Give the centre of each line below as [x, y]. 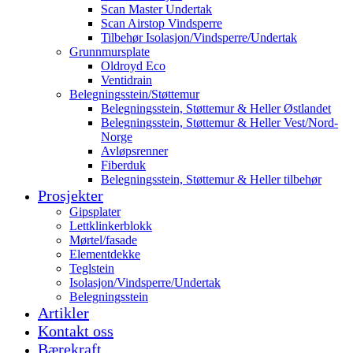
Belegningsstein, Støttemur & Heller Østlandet [216, 108]
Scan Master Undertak [156, 9]
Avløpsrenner [134, 150]
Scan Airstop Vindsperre [162, 23]
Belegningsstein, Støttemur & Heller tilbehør [211, 179]
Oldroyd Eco [133, 65]
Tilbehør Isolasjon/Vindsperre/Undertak [199, 37]
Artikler [63, 312]
